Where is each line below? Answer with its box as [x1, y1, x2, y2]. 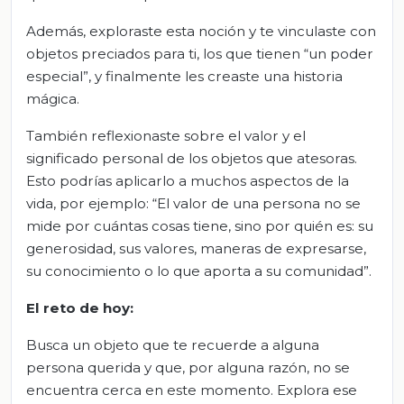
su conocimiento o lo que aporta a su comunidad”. [26, 262, 372, 280]
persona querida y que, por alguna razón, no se [26, 359, 350, 377]
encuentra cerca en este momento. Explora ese [26, 381, 357, 399]
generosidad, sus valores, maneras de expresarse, [26, 240, 366, 258]
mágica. [26, 90, 79, 108]
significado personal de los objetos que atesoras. [26, 150, 357, 168]
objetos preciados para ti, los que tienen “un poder [26, 45, 373, 63]
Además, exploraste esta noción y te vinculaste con [26, 23, 376, 41]
